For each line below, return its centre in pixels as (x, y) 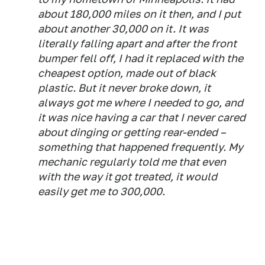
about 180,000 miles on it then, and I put (139, 14)
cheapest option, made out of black (127, 73)
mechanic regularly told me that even (132, 162)
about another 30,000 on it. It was (123, 29)
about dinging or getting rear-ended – (132, 132)
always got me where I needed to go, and (140, 103)
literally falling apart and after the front (137, 44)
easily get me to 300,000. (101, 192)
